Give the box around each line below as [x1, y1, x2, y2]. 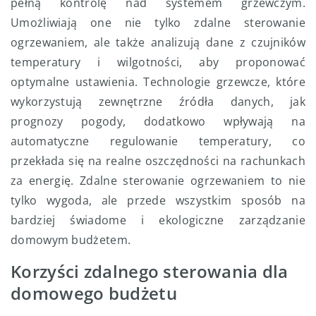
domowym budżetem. [11, 231, 131, 248]
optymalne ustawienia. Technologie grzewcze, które [11, 73, 305, 90]
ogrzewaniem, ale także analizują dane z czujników [11, 34, 305, 50]
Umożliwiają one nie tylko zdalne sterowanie [11, 14, 305, 30]
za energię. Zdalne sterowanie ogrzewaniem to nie [11, 172, 305, 188]
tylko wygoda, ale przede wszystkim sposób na [11, 192, 305, 208]
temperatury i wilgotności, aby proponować [11, 54, 305, 70]
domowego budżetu [11, 281, 177, 305]
